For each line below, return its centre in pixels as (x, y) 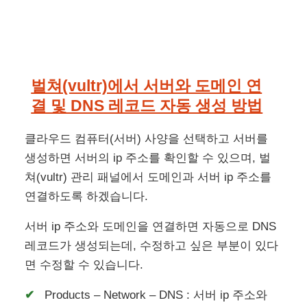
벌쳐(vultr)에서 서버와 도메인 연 (147, 86)
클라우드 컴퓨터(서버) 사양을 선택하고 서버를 (147, 139)
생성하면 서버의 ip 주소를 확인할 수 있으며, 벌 (148, 158)
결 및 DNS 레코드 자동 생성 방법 (147, 106)
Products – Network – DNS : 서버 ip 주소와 (156, 295)
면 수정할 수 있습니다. (84, 265)
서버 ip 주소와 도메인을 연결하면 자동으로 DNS (151, 227)
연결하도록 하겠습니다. (87, 197)
